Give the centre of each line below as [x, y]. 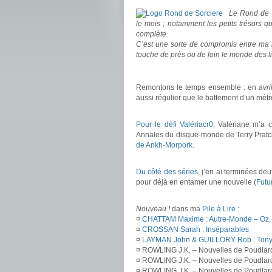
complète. [152, 34]
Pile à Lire [219, 209]
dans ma [186, 209]
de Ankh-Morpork [164, 145]
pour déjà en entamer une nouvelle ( [196, 182]
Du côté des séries [167, 172]
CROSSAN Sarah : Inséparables [195, 229]
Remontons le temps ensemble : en [198, 87]
